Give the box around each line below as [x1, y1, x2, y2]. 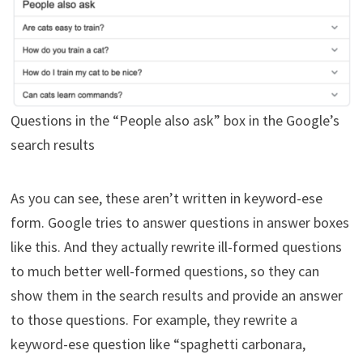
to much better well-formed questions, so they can [10, 261, 319, 280]
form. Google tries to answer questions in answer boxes [10, 212, 349, 232]
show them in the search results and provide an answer [10, 285, 343, 305]
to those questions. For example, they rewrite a [10, 310, 297, 329]
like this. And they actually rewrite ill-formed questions [10, 237, 342, 256]
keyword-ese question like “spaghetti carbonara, [10, 334, 305, 353]
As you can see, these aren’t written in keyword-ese [10, 188, 322, 207]
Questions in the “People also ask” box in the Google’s [10, 110, 340, 130]
